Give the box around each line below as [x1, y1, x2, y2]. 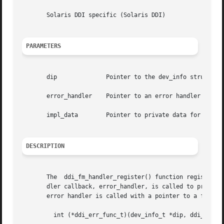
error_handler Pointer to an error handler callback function [22, 92, 92, 100]
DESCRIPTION [26, 142, 65, 150]
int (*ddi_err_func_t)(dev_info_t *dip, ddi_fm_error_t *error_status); [22, 211, 50, 219]
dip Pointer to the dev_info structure [22, 73, 57, 81]
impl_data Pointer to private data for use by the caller [22, 111, 78, 119]
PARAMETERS [26, 42, 61, 50]
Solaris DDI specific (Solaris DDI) [22, 11, 166, 19]
